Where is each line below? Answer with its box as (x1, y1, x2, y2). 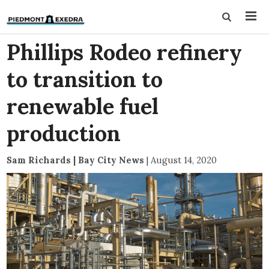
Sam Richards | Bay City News (7, 154, 145, 166)
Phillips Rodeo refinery (7, 38, 243, 66)
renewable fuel (7, 92, 159, 120)
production (7, 119, 121, 147)
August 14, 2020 (151, 154, 217, 166)
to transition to (7, 65, 163, 93)
